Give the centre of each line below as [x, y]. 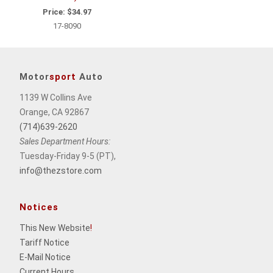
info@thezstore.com [61, 170]
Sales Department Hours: [65, 141]
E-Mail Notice [45, 257]
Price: [54, 12]
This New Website [55, 228]
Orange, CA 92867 [54, 112]
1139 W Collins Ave [56, 97]
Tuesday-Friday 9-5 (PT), [68, 156]
